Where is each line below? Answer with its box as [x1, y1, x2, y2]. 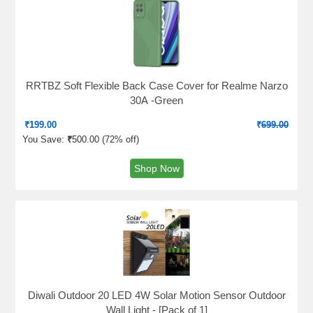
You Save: [22, 134, 67, 145]
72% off [105, 134, 136, 145]
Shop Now [133, 163, 180, 174]
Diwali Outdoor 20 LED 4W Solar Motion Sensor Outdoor [27, 289, 286, 301]
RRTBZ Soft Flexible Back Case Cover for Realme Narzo [25, 80, 288, 92]
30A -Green [130, 94, 183, 106]
